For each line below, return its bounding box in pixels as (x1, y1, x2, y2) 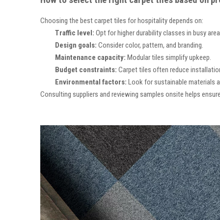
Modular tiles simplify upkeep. (126, 53, 211, 62)
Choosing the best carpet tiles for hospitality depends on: (40, 16, 203, 25)
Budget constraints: (55, 65, 117, 74)
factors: (101, 77, 127, 86)
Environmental (55, 77, 101, 86)
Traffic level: (55, 28, 94, 37)
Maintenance (55, 53, 96, 62)
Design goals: (55, 40, 97, 50)
